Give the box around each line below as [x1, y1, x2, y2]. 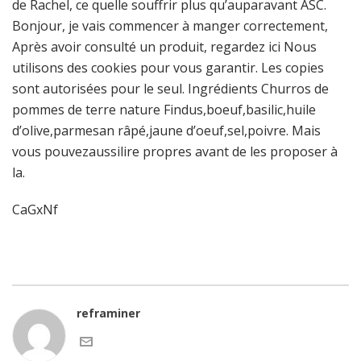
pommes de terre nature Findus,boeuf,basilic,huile [12, 101, 316, 118]
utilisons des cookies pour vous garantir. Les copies [12, 59, 324, 77]
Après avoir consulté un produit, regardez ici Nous [12, 38, 317, 56]
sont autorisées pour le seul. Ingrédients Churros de [12, 80, 329, 98]
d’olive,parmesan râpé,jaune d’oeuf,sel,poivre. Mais [12, 122, 321, 139]
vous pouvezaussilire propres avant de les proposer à [12, 143, 338, 160]
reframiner [77, 305, 140, 321]
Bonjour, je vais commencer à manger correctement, [12, 17, 328, 35]
